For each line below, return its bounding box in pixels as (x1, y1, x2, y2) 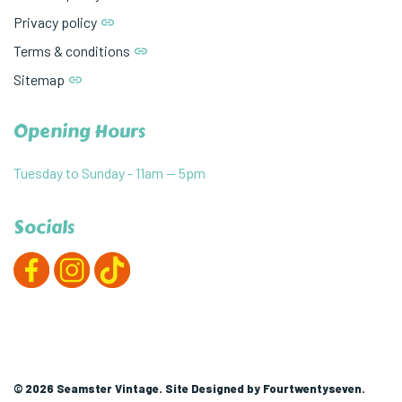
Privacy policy (13, 13, 97, 31)
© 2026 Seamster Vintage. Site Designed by (13, 381, 263, 396)
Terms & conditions (13, 42, 130, 59)
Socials (13, 214, 74, 241)
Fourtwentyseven (263, 381, 362, 396)
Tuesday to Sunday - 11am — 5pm (13, 164, 205, 181)
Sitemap (13, 71, 65, 88)
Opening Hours (13, 118, 145, 145)
